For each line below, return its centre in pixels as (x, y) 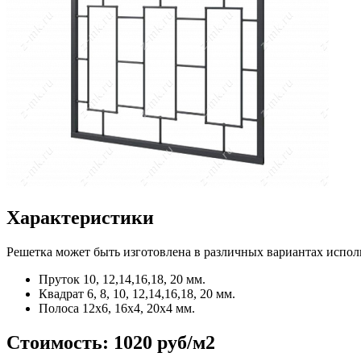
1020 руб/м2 (164, 343)
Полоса (60, 309)
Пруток (61, 280)
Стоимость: (58, 343)
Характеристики (80, 218)
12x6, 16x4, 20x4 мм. (139, 309)
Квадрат (63, 294)
